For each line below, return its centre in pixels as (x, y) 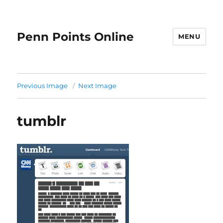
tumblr (42, 121)
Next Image (98, 86)
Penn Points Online (76, 37)
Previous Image (43, 86)
